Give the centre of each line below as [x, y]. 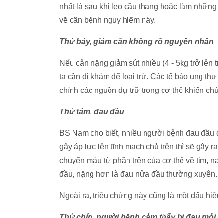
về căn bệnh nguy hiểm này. [108, 20]
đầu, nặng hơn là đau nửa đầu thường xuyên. [138, 174]
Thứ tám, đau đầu [92, 112]
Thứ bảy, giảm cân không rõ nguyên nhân [136, 42]
